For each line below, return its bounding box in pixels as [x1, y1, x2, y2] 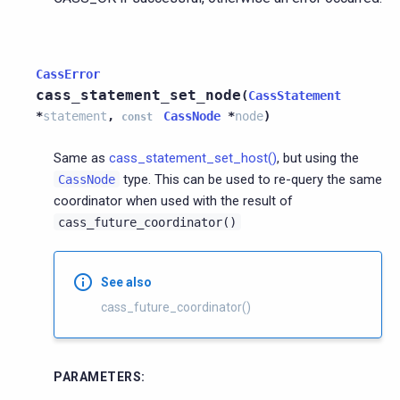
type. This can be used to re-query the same [120, 171, 382, 187]
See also [101, 274, 152, 289]
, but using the [277, 149, 359, 166]
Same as [54, 149, 109, 166]
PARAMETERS [54, 369, 141, 384]
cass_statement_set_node [36, 86, 241, 104]
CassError [36, 66, 100, 81]
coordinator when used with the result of [54, 192, 293, 209]
